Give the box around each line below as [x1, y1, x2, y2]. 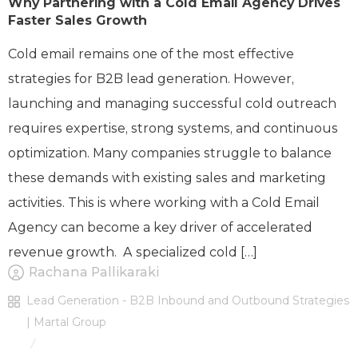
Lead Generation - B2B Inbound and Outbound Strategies [26, 293, 349, 308]
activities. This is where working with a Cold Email [8, 195, 320, 211]
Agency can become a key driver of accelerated [8, 220, 312, 236]
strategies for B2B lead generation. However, [8, 71, 294, 87]
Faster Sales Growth [8, 13, 151, 29]
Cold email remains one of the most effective [8, 46, 294, 62]
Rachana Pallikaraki [29, 265, 159, 280]
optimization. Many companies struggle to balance [8, 145, 332, 161]
